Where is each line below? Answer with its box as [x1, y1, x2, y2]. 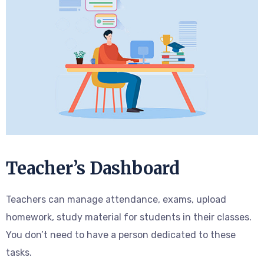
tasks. [6, 247, 32, 259]
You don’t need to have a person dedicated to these [6, 229, 236, 241]
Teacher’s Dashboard [6, 157, 180, 180]
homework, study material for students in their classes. [6, 212, 252, 223]
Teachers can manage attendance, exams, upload [6, 194, 226, 206]
